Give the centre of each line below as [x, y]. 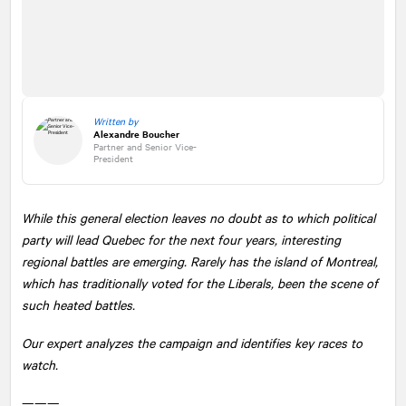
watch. [40, 364]
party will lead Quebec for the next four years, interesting [181, 239]
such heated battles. [78, 304]
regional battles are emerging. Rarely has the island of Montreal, [200, 261]
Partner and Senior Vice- [145, 147]
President [113, 159]
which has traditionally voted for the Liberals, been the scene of [200, 282]
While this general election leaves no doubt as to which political [198, 217]
